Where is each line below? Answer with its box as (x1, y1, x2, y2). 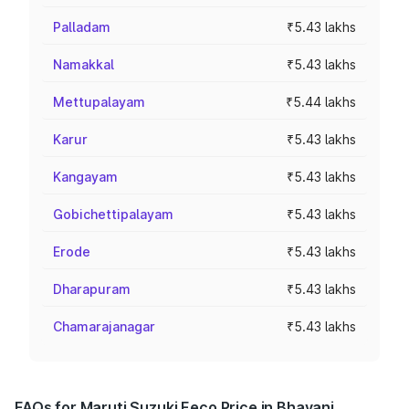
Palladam (53, 19, 110, 35)
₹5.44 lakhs (286, 94, 356, 110)
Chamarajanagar (53, 319, 155, 334)
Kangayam (53, 169, 118, 184)
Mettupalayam (53, 94, 145, 110)
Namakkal (53, 57, 114, 72)
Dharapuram (53, 281, 131, 297)
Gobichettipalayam (53, 206, 173, 222)
